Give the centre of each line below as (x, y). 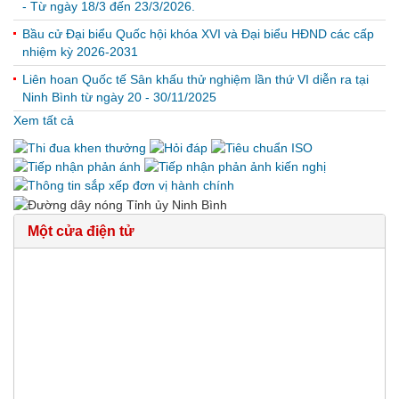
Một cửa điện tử (81, 231)
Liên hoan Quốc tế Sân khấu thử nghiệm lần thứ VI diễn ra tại (195, 79)
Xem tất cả (44, 120)
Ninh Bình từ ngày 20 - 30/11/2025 (119, 97)
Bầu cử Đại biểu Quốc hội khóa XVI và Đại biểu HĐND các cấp (198, 33)
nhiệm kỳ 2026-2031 (80, 51)
